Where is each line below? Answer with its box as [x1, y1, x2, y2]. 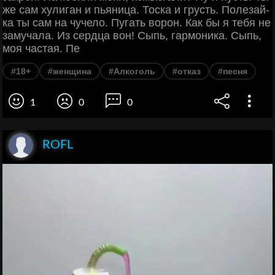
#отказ [172, 66, 201, 77]
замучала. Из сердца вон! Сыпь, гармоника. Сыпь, [2, 29, 261, 42]
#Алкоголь [109, 66, 155, 77]
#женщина [48, 66, 91, 77]
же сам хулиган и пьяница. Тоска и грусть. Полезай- [2, 4, 269, 17]
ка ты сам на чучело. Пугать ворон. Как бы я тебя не [2, 17, 271, 29]
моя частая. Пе [2, 42, 80, 55]
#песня [218, 66, 247, 77]
